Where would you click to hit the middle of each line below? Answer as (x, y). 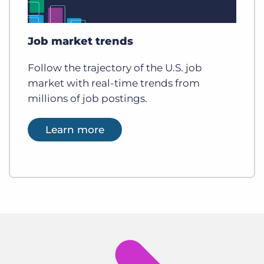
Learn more (75, 129)
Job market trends (80, 41)
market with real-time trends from (114, 83)
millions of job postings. (88, 98)
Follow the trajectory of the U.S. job (115, 67)
